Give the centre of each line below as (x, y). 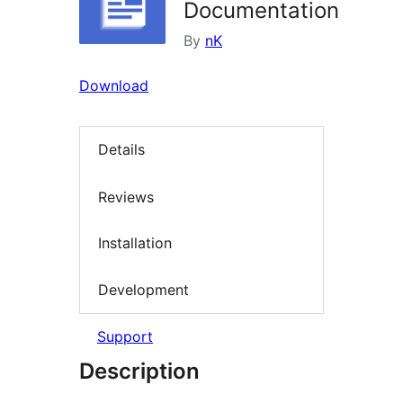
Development (143, 289)
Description (139, 372)
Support (125, 337)
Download (114, 86)
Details (121, 150)
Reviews (126, 197)
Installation (135, 243)
